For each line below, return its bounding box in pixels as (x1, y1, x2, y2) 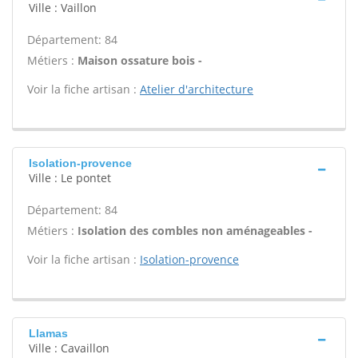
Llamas (29, 327, 68, 340)
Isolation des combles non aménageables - (78, 223, 312, 238)
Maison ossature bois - (78, 53, 202, 68)
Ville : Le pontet (29, 170, 111, 185)
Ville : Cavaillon (29, 340, 109, 356)
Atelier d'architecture (140, 82, 253, 97)
